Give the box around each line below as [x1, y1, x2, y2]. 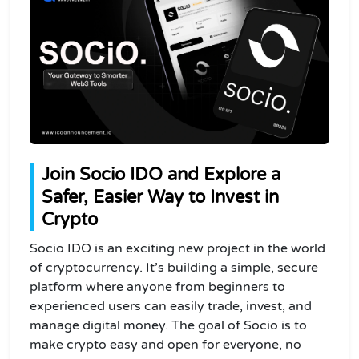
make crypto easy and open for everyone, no [30, 336, 301, 353]
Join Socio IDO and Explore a [42, 163, 280, 185]
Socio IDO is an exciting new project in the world [30, 240, 325, 256]
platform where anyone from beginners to [30, 278, 285, 295]
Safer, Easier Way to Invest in [42, 186, 279, 208]
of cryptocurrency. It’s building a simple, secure [30, 259, 318, 276]
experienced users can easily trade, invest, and [30, 297, 312, 314]
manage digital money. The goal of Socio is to [30, 317, 307, 333]
